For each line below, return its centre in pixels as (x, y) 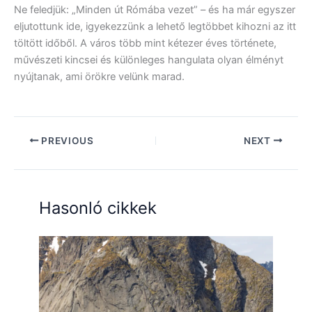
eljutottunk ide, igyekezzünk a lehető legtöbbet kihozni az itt (155, 26)
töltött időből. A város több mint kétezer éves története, (145, 43)
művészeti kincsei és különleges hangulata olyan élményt (149, 60)
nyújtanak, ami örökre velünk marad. (99, 76)
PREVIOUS (66, 140)
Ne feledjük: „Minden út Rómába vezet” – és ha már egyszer (155, 9)
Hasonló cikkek (98, 208)
